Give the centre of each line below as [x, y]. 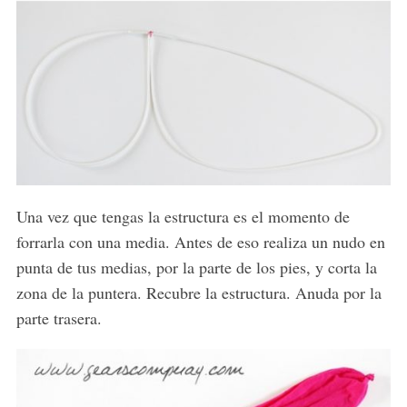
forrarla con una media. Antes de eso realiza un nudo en [200, 241]
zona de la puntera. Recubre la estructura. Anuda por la [199, 292]
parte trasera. [59, 318]
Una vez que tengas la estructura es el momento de [183, 216]
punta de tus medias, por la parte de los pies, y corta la [196, 267]
